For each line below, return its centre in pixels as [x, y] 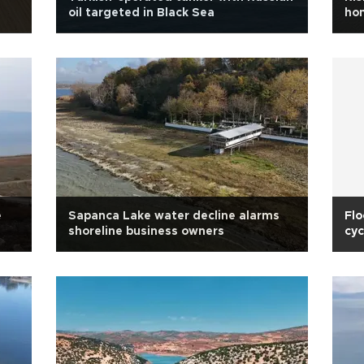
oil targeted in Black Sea [141, 13]
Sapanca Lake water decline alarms [174, 216]
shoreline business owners [146, 232]
